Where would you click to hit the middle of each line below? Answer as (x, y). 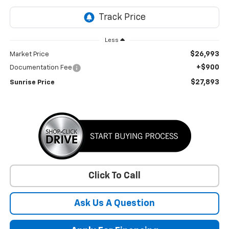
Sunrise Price (32, 82)
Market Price (29, 54)
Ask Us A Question (114, 203)
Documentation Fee (41, 67)
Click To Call (114, 176)
